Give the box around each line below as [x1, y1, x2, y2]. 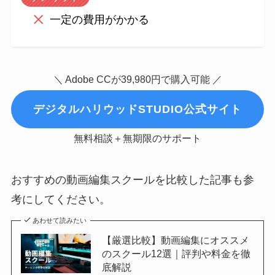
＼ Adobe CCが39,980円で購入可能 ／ [53, 74, 222, 85]
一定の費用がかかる [50, 13, 150, 26]
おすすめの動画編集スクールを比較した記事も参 [10, 173, 254, 186]
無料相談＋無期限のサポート [74, 132, 201, 144]
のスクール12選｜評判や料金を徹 [101, 247, 250, 259]
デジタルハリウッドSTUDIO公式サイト [33, 103, 242, 115]
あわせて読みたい [33, 216, 87, 224]
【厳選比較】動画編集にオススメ [101, 234, 249, 246]
